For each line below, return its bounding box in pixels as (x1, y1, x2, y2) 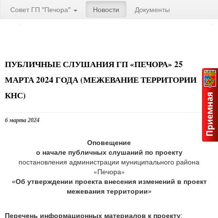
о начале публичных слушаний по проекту (36, 147, 182, 157)
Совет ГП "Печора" (10, 4, 73, 14)
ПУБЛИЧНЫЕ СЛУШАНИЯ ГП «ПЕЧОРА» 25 (5, 58, 183, 70)
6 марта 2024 (5, 117, 39, 124)
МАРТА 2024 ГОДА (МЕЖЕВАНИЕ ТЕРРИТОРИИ (5, 73, 197, 86)
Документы (135, 4, 170, 14)
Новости (93, 4, 119, 14)
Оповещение (87, 137, 131, 147)
